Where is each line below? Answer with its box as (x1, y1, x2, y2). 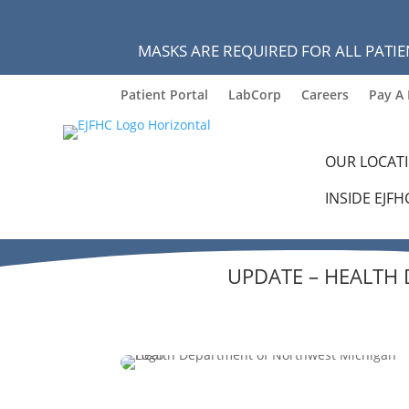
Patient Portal (121, 86, 208, 103)
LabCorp (228, 86, 281, 103)
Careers (301, 86, 349, 103)
